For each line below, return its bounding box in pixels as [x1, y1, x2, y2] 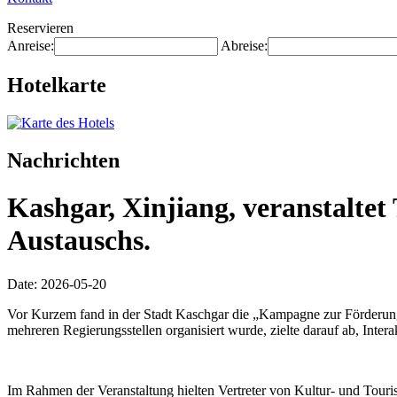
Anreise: [7, 38, 54, 53]
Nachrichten [7, 148, 120, 172]
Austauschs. [7, 224, 151, 257]
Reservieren [7, 20, 74, 35]
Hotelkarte [7, 73, 106, 97]
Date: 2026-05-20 [7, 276, 106, 292]
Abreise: [221, 38, 268, 53]
